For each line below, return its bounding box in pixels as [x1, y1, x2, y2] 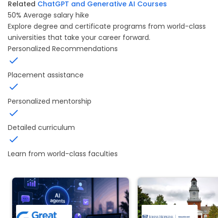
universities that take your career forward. [8, 33, 150, 43]
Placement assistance [8, 70, 84, 80]
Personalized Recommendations [8, 44, 118, 54]
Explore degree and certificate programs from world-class [8, 21, 206, 32]
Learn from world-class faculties [8, 149, 118, 159]
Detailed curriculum [8, 123, 75, 133]
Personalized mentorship [8, 96, 91, 107]
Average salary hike [23, 10, 89, 20]
